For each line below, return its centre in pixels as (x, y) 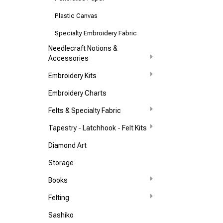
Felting (59, 198)
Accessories (69, 58)
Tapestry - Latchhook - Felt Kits (98, 128)
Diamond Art (68, 145)
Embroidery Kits (73, 76)
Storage (61, 163)
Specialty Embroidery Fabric (96, 33)
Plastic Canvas (76, 16)
